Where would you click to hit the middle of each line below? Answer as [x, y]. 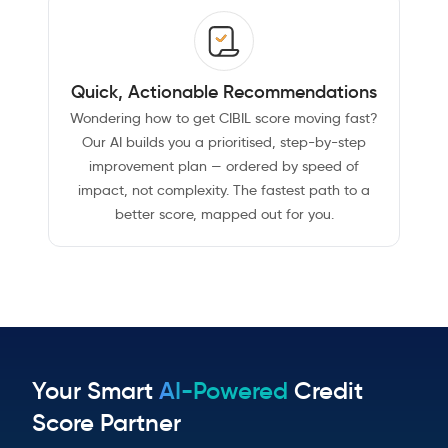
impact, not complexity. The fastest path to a [224, 190]
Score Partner [106, 423]
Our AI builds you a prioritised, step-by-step [224, 142]
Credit [328, 391]
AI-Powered [223, 391]
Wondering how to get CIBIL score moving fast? [224, 118]
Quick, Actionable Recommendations [224, 92]
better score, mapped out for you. [224, 214]
